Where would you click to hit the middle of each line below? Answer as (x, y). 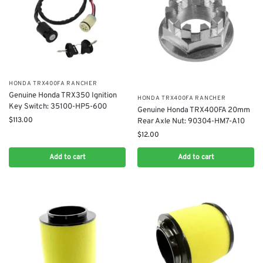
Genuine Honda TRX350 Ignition (63, 95)
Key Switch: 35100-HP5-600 (58, 107)
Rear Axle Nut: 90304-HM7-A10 (191, 122)
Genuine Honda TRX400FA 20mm (194, 111)
